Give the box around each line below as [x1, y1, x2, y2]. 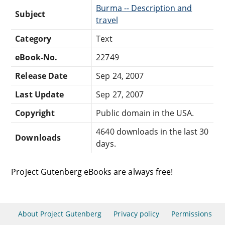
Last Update [15, 88, 64, 100]
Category [15, 33, 51, 44]
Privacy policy [114, 209, 159, 218]
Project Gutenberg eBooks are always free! [11, 166, 173, 177]
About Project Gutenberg [18, 209, 102, 218]
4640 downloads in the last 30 [96, 126, 209, 137]
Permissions [171, 209, 212, 218]
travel [96, 14, 118, 26]
